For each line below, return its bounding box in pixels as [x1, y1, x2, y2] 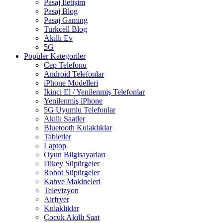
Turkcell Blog [44, 25, 87, 34]
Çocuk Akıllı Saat [44, 213, 100, 222]
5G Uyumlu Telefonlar [44, 106, 115, 114]
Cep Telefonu [44, 61, 87, 70]
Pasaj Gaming [44, 16, 88, 25]
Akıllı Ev [44, 34, 73, 43]
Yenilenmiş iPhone [44, 97, 103, 106]
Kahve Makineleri [44, 177, 101, 186]
